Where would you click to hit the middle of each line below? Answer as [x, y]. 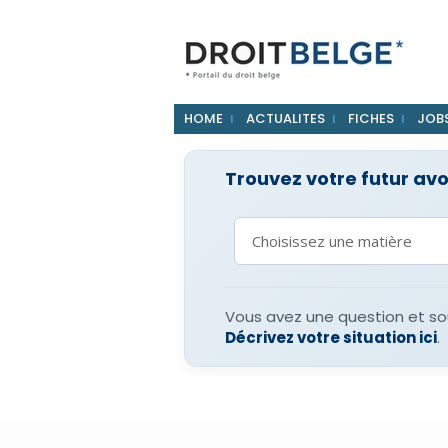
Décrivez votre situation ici [330, 337]
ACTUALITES [285, 118]
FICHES [370, 118]
